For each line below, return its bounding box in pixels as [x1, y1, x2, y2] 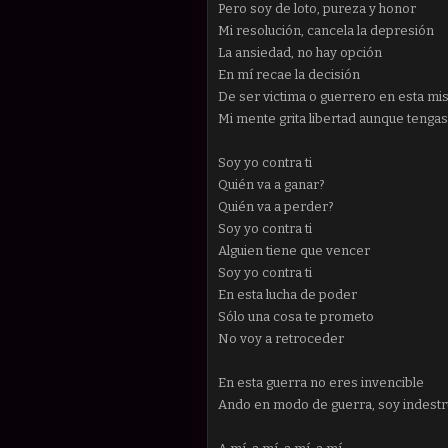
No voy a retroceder [218, 330, 344, 346]
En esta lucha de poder [218, 286, 357, 302]
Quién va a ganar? [218, 176, 325, 192]
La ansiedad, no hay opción [218, 44, 382, 60]
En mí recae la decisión [218, 66, 360, 82]
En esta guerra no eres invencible [218, 374, 424, 390]
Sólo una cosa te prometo [218, 308, 374, 324]
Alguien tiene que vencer [218, 242, 370, 258]
